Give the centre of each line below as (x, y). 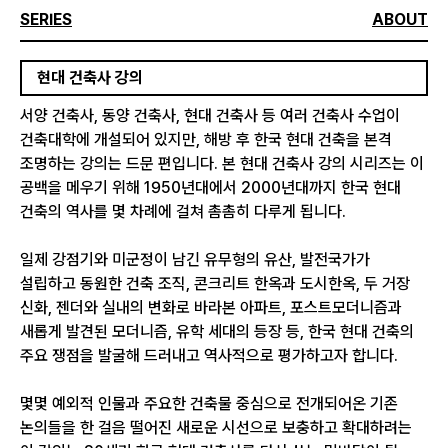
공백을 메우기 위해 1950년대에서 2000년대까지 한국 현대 (210, 187)
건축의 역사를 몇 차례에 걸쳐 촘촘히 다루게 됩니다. (183, 211)
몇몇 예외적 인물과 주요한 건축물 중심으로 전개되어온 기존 (209, 403)
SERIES (46, 19)
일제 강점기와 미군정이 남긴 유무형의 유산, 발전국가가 (195, 259)
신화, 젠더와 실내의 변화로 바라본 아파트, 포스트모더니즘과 (211, 307)
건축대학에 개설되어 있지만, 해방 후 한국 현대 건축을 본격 (206, 139)
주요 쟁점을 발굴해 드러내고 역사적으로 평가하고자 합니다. (209, 355)
